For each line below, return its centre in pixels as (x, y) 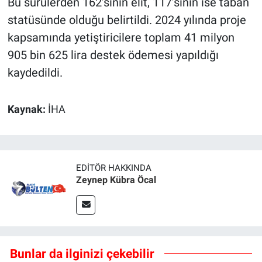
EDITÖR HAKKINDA (114, 168)
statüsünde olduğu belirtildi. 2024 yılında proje (127, 20)
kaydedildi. (35, 73)
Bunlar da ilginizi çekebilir (82, 253)
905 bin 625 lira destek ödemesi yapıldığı (113, 55)
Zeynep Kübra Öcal (116, 180)
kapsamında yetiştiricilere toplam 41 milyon (121, 38)
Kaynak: (27, 110)
